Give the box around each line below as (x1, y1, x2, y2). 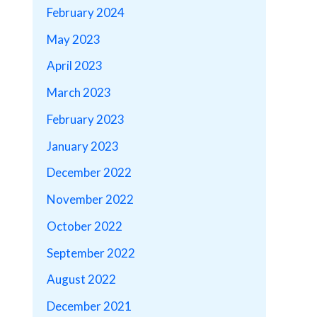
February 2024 (47, 4, 125, 20)
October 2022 (47, 218, 122, 234)
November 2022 (47, 192, 134, 207)
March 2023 (47, 85, 111, 100)
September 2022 (47, 245, 135, 260)
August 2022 (47, 272, 116, 287)
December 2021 (47, 299, 132, 314)
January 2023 (47, 138, 119, 154)
